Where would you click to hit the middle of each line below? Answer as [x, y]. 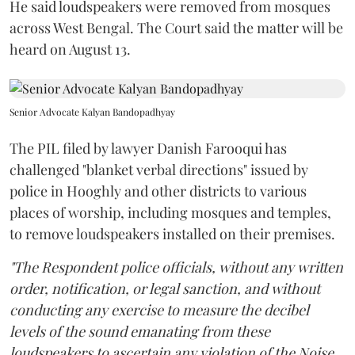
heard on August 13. [70, 49]
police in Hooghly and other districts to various [158, 191]
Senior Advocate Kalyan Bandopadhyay [92, 112]
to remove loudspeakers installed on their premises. [172, 234]
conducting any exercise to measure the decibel [159, 310]
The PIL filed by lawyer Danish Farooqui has [148, 148]
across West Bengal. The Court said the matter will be [176, 28]
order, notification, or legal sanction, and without [165, 288]
